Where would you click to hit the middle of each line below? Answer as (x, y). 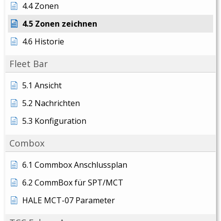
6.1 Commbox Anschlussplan (75, 165)
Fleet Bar (29, 64)
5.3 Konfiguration (54, 121)
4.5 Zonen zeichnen (60, 24)
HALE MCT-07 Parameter (69, 200)
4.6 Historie (43, 41)
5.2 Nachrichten (51, 103)
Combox (27, 143)
